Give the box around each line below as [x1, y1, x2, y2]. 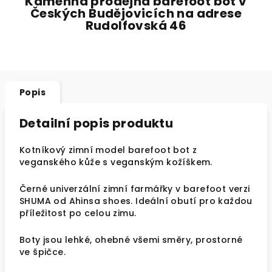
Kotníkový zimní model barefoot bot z [19, 144, 197, 156]
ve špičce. [19, 246, 66, 258]
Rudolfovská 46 [85, 17, 187, 34]
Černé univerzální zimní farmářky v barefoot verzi [19, 183, 250, 195]
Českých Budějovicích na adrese [30, 5, 242, 22]
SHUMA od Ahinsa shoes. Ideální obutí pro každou [19, 195, 253, 207]
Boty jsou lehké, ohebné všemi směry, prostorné [19, 234, 243, 246]
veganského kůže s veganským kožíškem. [19, 156, 212, 168]
